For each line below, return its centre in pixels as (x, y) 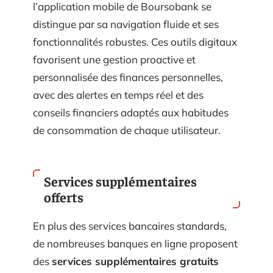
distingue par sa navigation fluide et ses (126, 24)
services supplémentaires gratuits (135, 261)
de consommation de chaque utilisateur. (127, 130)
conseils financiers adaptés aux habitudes (131, 112)
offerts (64, 197)
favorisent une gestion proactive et (114, 59)
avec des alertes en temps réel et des (118, 94)
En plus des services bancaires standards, (130, 226)
